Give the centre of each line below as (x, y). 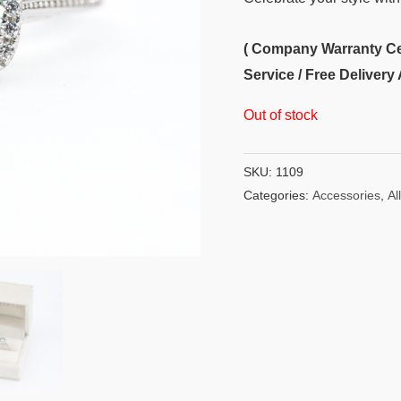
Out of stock (281, 115)
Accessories (346, 196)
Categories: (278, 196)
